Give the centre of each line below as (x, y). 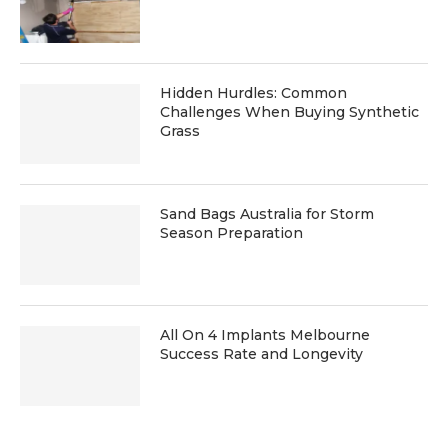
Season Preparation (231, 232)
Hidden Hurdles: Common (253, 92)
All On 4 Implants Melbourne (265, 334)
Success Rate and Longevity (261, 353)
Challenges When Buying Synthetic (289, 111)
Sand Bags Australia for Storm (267, 213)
